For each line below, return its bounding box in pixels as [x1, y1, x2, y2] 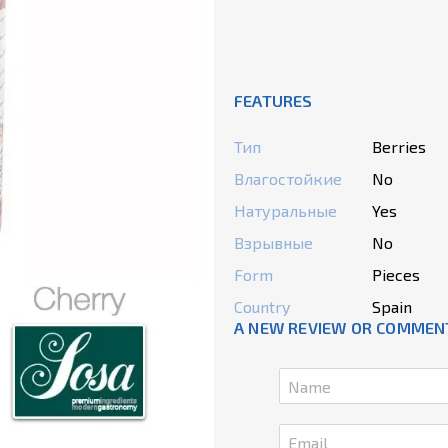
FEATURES [234, 91, 313, 110]
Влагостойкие [234, 169, 342, 188]
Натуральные [234, 201, 337, 220]
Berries [372, 137, 426, 156]
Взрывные [234, 233, 313, 252]
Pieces [372, 265, 420, 284]
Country [234, 297, 290, 316]
